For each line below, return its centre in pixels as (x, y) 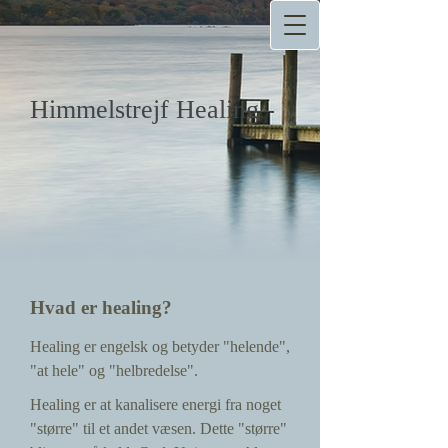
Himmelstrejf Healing (144, 109)
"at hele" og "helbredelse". (114, 370)
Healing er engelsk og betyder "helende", (160, 346)
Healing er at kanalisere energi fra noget (155, 404)
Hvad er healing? (101, 307)
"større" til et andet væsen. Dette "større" (158, 428)
